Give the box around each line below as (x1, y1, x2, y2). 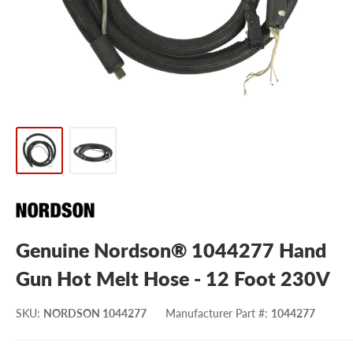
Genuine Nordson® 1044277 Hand (16, 238, 326, 262)
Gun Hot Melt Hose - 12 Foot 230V (16, 266, 330, 291)
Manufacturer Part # (165, 307, 265, 321)
